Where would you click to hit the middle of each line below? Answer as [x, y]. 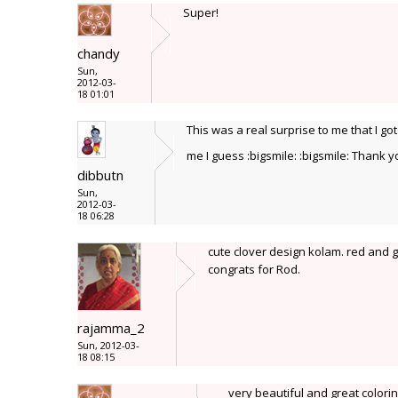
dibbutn [100, 175]
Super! [201, 12]
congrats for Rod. [254, 269]
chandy [99, 53]
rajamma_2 [111, 328]
